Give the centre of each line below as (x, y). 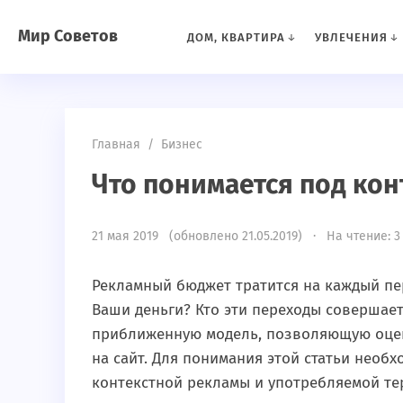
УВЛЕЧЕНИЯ (351, 37)
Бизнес (182, 144)
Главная (116, 144)
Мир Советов (68, 36)
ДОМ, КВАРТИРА (236, 37)
